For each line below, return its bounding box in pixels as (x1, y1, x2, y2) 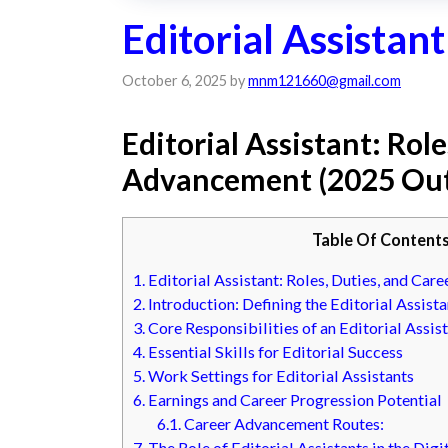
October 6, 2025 (122, 72, 227, 90)
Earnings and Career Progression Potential (145, 390, 442, 410)
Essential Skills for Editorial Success (145, 342, 403, 362)
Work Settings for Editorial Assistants (145, 366, 414, 386)
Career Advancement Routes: (181, 414, 385, 434)
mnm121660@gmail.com (248, 72, 401, 90)
